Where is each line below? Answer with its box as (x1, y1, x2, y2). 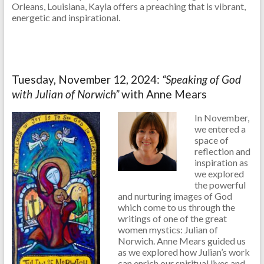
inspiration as (194, 157, 248, 169)
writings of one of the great (117, 213, 227, 225)
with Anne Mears (121, 87, 207, 101)
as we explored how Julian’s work (117, 246, 250, 258)
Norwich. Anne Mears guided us (117, 235, 246, 247)
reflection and (194, 146, 250, 157)
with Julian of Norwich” (11, 87, 121, 101)
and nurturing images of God (117, 190, 232, 202)
